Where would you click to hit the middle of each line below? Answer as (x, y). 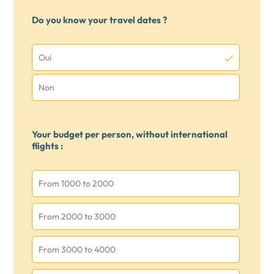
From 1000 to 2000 (76, 183)
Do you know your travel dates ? (100, 20)
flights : (48, 146)
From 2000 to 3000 (77, 217)
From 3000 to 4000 (77, 250)
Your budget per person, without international (130, 134)
